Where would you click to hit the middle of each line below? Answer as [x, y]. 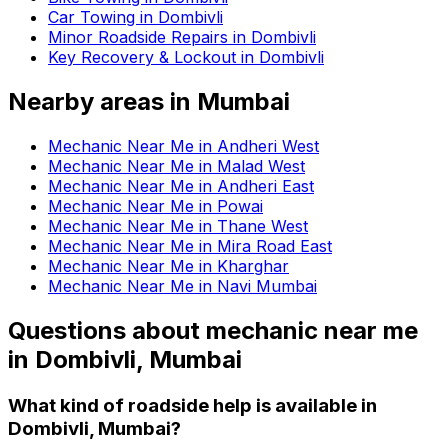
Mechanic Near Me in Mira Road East [190, 246]
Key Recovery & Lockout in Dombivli [186, 57]
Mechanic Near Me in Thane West [178, 226]
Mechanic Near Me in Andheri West [183, 146]
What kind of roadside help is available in [192, 405]
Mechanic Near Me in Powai [155, 206]
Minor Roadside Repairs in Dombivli [182, 37]
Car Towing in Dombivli [135, 17]
